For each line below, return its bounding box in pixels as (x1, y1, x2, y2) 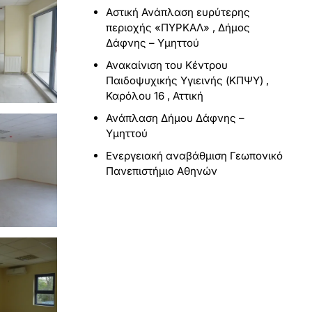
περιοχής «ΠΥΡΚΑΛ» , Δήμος (106, 21, 250, 35)
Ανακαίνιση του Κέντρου (106, 58, 228, 72)
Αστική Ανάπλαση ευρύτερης (106, 6, 250, 19)
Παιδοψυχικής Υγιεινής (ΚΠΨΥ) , (106, 74, 269, 88)
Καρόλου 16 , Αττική (106, 89, 203, 103)
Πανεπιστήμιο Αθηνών (106, 164, 217, 178)
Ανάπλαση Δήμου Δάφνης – (106, 111, 244, 125)
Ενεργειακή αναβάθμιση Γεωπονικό (106, 149, 283, 163)
